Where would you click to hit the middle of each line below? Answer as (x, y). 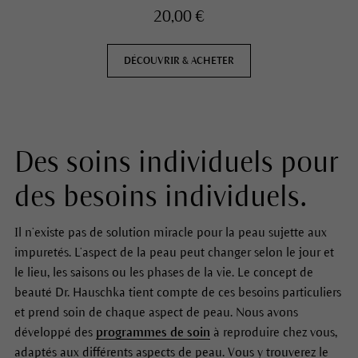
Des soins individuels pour (176, 162)
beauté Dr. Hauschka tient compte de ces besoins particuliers (177, 292)
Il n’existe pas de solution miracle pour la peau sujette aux (170, 232)
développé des (55, 332)
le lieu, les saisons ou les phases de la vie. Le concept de (163, 272)
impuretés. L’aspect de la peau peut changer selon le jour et (174, 252)
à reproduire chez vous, (273, 332)
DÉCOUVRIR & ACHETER (179, 60)
